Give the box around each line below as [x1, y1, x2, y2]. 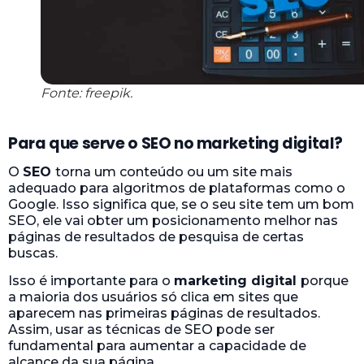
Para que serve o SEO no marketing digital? [8, 132, 344, 154]
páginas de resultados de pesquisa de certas [8, 228, 304, 245]
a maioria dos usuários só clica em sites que [8, 289, 298, 305]
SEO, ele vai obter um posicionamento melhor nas [8, 212, 338, 228]
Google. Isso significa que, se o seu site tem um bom [8, 196, 354, 212]
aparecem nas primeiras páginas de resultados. [8, 305, 320, 322]
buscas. [8, 245, 58, 261]
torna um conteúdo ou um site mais [55, 163, 292, 180]
